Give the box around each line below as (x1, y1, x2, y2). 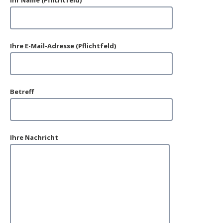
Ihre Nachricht (10, 133, 58, 142)
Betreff (10, 87, 34, 96)
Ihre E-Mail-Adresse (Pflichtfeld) (10, 41, 116, 50)
